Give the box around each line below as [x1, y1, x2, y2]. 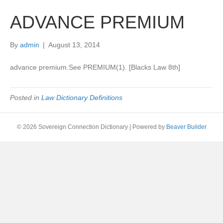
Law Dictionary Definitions [41, 94, 122, 102]
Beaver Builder [166, 123, 207, 130]
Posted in [10, 94, 41, 102]
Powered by [132, 123, 166, 130]
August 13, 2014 [48, 41, 100, 49]
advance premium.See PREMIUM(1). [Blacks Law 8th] [10, 63, 180, 71]
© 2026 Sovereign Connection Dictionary [16, 123, 128, 130]
